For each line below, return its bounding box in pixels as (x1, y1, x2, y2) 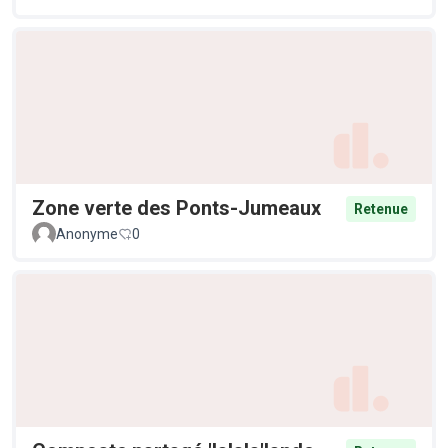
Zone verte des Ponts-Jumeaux (32, 196, 321, 221)
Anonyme (56, 226, 118, 243)
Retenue (354, 201, 408, 218)
